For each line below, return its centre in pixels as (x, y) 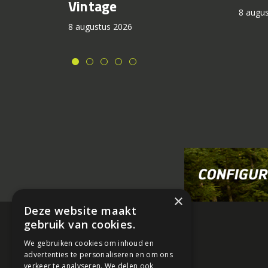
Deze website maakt (80, 211)
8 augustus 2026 (100, 27)
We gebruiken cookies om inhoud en (89, 243)
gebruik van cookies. (80, 224)
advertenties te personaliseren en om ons (99, 255)
